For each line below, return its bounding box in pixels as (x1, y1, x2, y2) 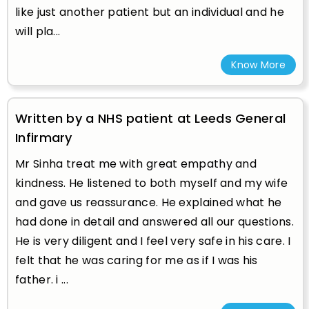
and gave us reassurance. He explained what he (15, 194, 282, 210)
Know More (231, 57, 286, 72)
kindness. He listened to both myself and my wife (15, 175, 288, 191)
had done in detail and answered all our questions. (15, 213, 294, 230)
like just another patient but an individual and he (15, 3, 284, 20)
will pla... (15, 23, 61, 39)
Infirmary (15, 128, 72, 146)
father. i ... (15, 271, 68, 288)
